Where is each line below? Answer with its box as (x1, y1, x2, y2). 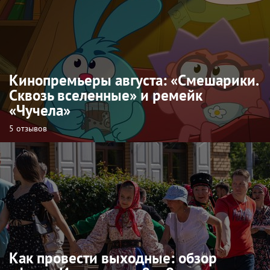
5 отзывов (9, 122, 47, 134)
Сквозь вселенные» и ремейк (9, 85, 202, 105)
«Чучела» (9, 100, 71, 120)
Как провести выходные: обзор (9, 248, 217, 268)
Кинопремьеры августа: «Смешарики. (9, 70, 258, 90)
